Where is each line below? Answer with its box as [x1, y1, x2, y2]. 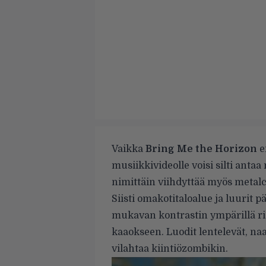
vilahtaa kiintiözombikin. [112, 243, 228, 254]
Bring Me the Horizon [145, 143, 257, 154]
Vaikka [112, 143, 145, 154]
